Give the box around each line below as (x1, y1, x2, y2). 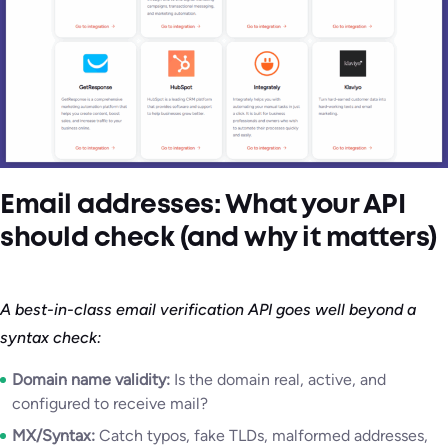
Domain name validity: (12, 370, 170, 390)
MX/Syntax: (12, 426, 95, 446)
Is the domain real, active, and (170, 370, 386, 390)
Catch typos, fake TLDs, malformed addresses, (95, 426, 428, 446)
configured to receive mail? (12, 394, 208, 414)
